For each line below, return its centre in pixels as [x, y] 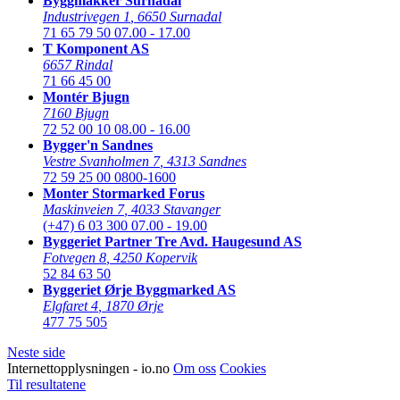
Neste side [36, 352]
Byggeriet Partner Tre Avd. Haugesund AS [172, 241]
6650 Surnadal [179, 16]
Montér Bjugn [86, 96]
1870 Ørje [134, 305]
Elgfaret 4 [71, 305]
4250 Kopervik [155, 257]
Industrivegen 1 [87, 16]
